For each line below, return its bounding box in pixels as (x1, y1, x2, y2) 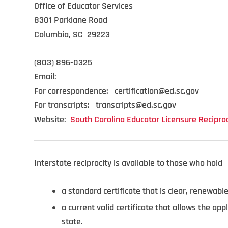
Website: (34, 113, 70, 125)
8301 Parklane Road (34, 14, 107, 26)
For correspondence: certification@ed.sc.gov (34, 85, 199, 97)
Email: (34, 71, 56, 82)
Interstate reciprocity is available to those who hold (34, 157, 222, 169)
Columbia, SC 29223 (34, 28, 110, 40)
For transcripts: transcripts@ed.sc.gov (34, 99, 176, 111)
